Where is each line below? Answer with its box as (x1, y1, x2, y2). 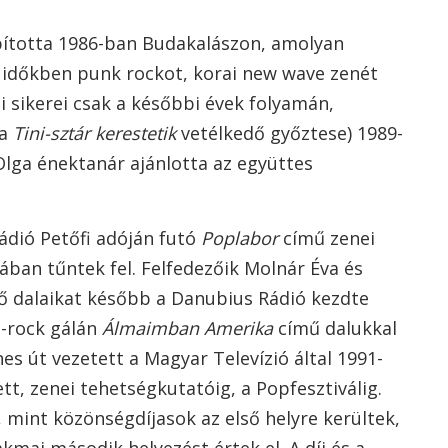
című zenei (278, 226, 375, 250)
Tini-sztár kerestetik (13, 121, 176, 145)
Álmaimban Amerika (102, 316, 273, 340)
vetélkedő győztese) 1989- (176, 121, 403, 145)
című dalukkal (273, 316, 397, 340)
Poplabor (201, 226, 278, 250)
